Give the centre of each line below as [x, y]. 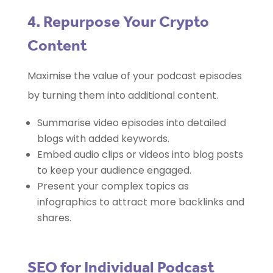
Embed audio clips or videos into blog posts [140, 155]
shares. [54, 218]
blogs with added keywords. [103, 139]
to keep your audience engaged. [114, 171]
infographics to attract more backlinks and [140, 202]
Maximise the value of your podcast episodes [134, 76]
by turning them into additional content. [122, 96]
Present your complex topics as [113, 186]
